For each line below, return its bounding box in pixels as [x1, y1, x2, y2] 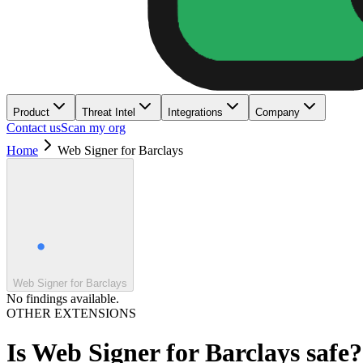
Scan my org [61, 121, 126, 135]
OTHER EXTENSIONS [6, 306, 136, 320]
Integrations [168, 106, 223, 118]
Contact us [6, 121, 61, 135]
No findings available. [6, 292, 119, 305]
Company [255, 106, 300, 118]
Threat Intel [82, 106, 135, 118]
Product [13, 106, 49, 118]
